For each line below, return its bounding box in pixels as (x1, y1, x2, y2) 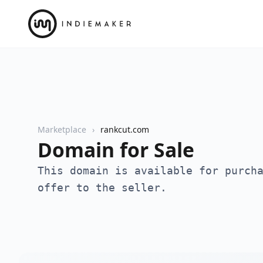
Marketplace (38, 123, 86, 135)
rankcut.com (100, 123, 149, 135)
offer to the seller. (38, 181, 167, 194)
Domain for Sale (38, 136, 194, 163)
